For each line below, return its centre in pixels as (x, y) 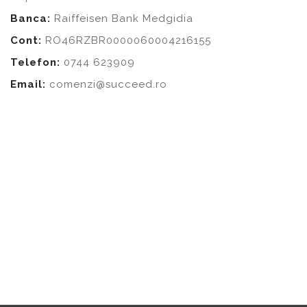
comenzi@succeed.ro (108, 84)
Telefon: (37, 62)
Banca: (30, 19)
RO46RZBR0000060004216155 (126, 40)
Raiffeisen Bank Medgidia (122, 19)
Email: (30, 84)
